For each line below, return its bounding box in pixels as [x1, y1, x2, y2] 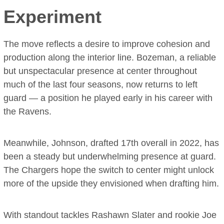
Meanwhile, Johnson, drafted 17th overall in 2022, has [3, 138, 219, 148]
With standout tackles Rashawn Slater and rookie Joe [3, 210, 217, 220]
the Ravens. [3, 106, 52, 117]
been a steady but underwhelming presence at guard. [3, 151, 216, 162]
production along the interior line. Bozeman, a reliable [3, 52, 216, 63]
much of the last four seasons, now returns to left [3, 79, 198, 90]
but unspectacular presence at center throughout [3, 66, 197, 76]
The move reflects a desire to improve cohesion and [3, 39, 210, 49]
